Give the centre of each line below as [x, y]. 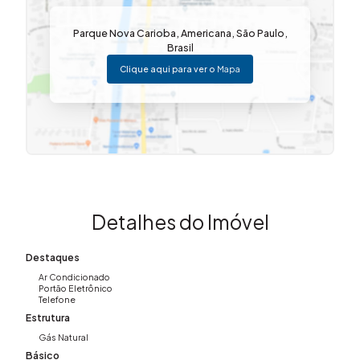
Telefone [57, 299]
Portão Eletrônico [75, 288]
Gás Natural [63, 337]
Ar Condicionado [74, 276]
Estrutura [48, 317]
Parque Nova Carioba [124, 33]
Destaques [53, 257]
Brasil [180, 47]
